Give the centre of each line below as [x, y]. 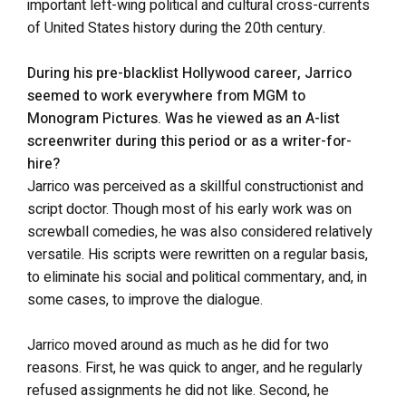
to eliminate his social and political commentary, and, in [197, 277]
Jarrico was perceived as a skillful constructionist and [195, 187]
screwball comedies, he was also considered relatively [200, 232]
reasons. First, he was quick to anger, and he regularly [195, 368]
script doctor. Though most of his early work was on [189, 209]
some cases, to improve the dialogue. [145, 300]
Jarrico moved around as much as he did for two [178, 345]
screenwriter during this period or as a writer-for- [189, 141]
